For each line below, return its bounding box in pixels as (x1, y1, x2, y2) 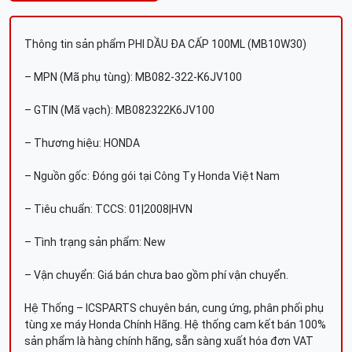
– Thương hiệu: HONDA (24, 137, 140, 149)
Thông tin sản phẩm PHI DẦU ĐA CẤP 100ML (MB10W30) (24, 38, 306, 50)
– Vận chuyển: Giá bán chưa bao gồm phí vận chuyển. (24, 269, 288, 281)
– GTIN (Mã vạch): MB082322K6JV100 (24, 104, 214, 116)
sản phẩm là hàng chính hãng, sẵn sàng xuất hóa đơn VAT (24, 335, 313, 347)
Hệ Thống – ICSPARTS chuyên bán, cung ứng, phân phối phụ (24, 302, 324, 314)
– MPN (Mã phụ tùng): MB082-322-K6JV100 (24, 71, 242, 83)
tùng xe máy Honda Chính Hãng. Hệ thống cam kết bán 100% (24, 318, 326, 331)
